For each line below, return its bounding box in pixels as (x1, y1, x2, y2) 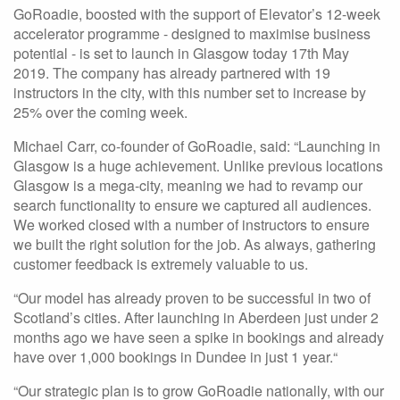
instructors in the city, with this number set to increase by (13, 82, 366, 103)
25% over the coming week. (13, 102, 187, 122)
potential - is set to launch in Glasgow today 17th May (13, 43, 349, 63)
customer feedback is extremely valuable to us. (13, 254, 308, 274)
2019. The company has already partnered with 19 (13, 62, 330, 83)
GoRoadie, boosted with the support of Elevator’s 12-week (13, 4, 380, 24)
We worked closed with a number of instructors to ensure (13, 214, 370, 235)
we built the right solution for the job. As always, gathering (13, 234, 376, 254)
